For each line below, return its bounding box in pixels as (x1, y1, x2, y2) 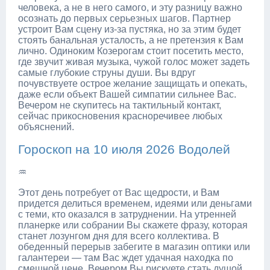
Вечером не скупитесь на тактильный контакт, (18, 99, 221, 110)
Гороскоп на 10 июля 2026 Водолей (18, 142, 230, 156)
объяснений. (18, 121, 74, 132)
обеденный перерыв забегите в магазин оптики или (18, 241, 250, 252)
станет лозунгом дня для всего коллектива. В (18, 230, 219, 241)
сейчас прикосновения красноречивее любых (18, 110, 222, 121)
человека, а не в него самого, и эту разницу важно (18, 2, 242, 13)
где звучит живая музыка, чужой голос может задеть (18, 56, 250, 67)
